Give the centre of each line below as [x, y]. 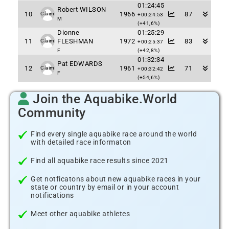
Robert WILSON [82, 9]
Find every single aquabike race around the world [114, 134]
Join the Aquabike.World [103, 99]
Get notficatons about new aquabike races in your [116, 179]
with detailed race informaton [81, 142]
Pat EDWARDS [80, 64]
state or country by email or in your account [105, 187]
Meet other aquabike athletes [80, 214]
